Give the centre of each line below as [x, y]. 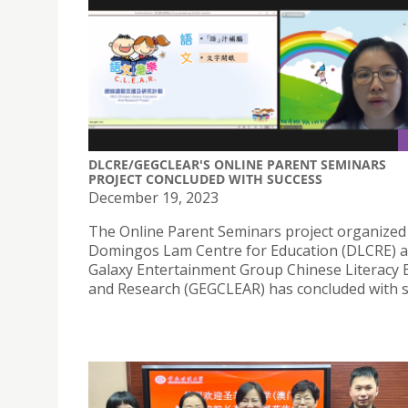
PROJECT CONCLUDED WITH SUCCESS [205, 179]
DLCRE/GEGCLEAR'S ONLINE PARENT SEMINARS [237, 164]
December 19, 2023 [153, 198]
